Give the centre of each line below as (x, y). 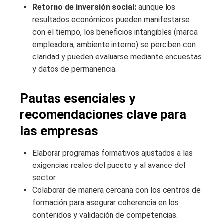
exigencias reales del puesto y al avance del (109, 166)
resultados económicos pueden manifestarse (111, 20)
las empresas (59, 131)
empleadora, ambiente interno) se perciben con (114, 45)
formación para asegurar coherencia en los (106, 203)
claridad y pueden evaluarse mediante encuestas (117, 57)
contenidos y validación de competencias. (105, 215)
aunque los (156, 7)
